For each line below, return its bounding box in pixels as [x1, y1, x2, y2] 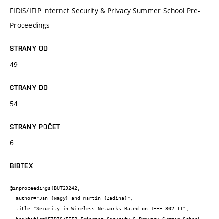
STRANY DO [10, 83, 49, 91]
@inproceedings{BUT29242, [10, 185, 80, 191]
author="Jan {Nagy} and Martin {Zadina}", [10, 196, 16, 201]
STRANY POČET [10, 122, 61, 131]
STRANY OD [10, 44, 49, 52]
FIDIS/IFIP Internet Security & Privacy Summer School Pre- [10, 5, 200, 15]
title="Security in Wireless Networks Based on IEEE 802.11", [10, 206, 16, 212]
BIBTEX [10, 161, 33, 170]
